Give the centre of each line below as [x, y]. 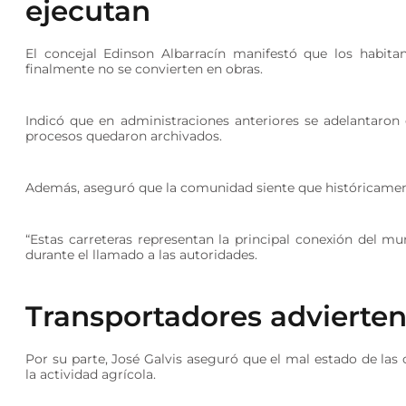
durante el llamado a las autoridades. [142, 254]
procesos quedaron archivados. [124, 135]
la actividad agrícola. [91, 374]
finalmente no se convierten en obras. [145, 68]
